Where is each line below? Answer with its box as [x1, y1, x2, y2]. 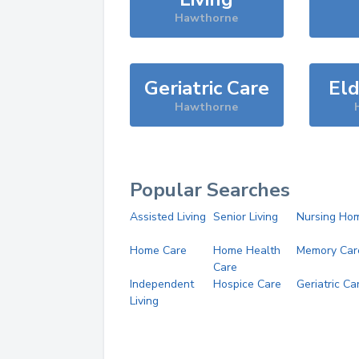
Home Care [130, 243, 187, 258]
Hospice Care [212, 276, 281, 292]
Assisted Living [130, 209, 206, 224]
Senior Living [212, 209, 278, 224]
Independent [130, 276, 194, 292]
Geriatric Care [143, 75, 269, 101]
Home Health [212, 243, 280, 258]
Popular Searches [130, 177, 290, 203]
